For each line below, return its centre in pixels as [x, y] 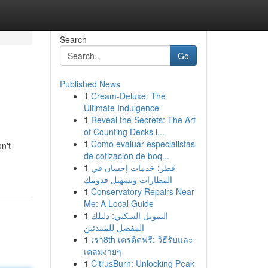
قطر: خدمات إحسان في [133, 167]
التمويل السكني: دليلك [129, 215]
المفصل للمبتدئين [114, 227]
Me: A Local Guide [118, 203]
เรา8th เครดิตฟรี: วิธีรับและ [142, 239]
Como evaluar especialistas [143, 144]
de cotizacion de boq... [126, 156]
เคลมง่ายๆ [102, 251]
